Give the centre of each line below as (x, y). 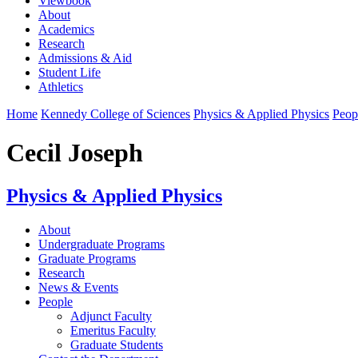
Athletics (61, 86)
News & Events (78, 287)
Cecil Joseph (75, 153)
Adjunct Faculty (111, 316)
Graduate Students (117, 344)
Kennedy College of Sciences (115, 113)
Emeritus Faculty (113, 330)
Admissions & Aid (85, 58)
